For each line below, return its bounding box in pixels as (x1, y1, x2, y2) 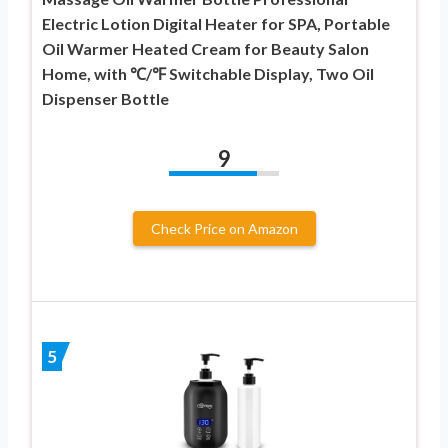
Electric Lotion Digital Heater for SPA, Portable (42, 13, 390, 33)
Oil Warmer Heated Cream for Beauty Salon (42, 38, 369, 58)
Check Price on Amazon (150, 219, 298, 237)
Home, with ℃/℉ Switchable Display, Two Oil (42, 63, 374, 83)
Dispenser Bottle (42, 88, 169, 108)
